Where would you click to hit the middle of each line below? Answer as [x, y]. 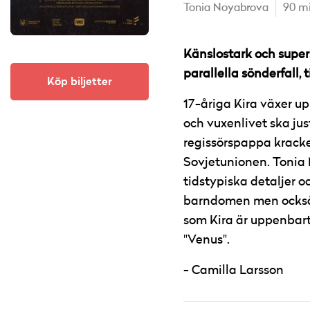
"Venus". [207, 240]
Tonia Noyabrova [226, 8]
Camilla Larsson [238, 271]
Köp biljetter [80, 82]
